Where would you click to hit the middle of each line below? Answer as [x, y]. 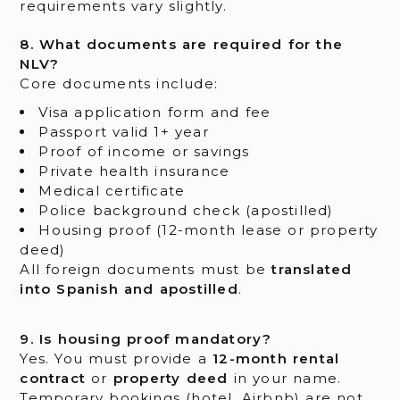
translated [312, 270]
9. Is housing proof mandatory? [146, 338]
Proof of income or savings [144, 152]
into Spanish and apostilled [129, 289]
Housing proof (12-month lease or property [208, 230]
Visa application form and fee [155, 112]
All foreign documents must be [146, 270]
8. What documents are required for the [181, 45]
